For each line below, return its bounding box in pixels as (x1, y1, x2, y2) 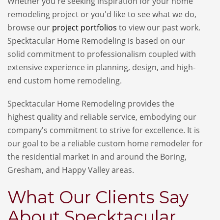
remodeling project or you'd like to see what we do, (7, 8, 196, 20)
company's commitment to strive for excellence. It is (7, 124, 200, 136)
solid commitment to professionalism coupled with (7, 48, 196, 59)
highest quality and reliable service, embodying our (7, 111, 196, 122)
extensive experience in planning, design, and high (7, 61, 193, 73)
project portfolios (52, 22, 117, 33)
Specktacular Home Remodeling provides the (7, 98, 174, 109)
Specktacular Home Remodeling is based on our (7, 35, 185, 46)
